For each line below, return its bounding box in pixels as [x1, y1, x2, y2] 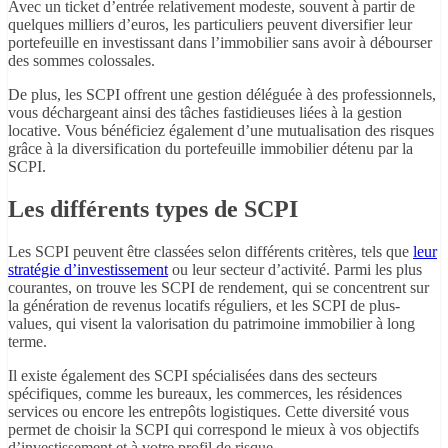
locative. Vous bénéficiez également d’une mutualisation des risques [8, 121, 434, 139]
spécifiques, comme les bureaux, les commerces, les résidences [8, 384, 402, 402]
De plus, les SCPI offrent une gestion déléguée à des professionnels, [8, 85, 436, 103]
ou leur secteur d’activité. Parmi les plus [168, 260, 422, 278]
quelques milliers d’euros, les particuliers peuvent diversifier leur [8, 15, 412, 33]
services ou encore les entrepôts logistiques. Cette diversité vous [8, 402, 409, 420]
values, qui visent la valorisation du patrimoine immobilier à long [8, 314, 415, 332]
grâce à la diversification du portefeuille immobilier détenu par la [8, 139, 413, 157]
